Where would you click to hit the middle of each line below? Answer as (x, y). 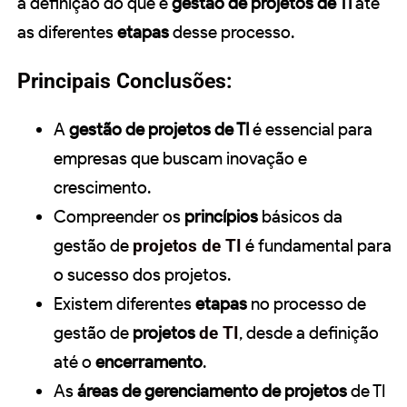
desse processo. (232, 32)
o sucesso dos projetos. (142, 274)
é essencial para (311, 129)
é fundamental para (317, 245)
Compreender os (119, 216)
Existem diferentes (124, 303)
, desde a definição (309, 333)
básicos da (300, 216)
